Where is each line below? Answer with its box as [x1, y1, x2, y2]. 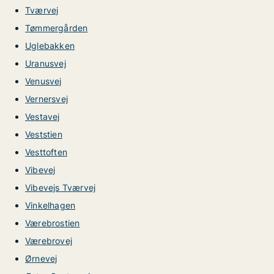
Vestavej [25, 111, 60, 122]
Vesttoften [25, 147, 67, 157]
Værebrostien [25, 218, 80, 228]
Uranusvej [25, 58, 66, 68]
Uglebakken [25, 40, 75, 51]
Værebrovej [25, 235, 72, 246]
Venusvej [25, 76, 62, 86]
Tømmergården [25, 23, 88, 33]
